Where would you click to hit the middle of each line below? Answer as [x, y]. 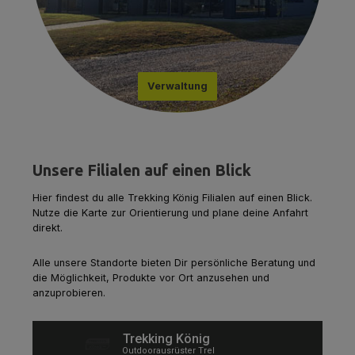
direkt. [48, 227]
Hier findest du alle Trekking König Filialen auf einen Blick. [172, 197]
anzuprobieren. [69, 293]
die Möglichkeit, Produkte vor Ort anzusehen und [151, 278]
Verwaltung [177, 86]
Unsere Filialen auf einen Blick [142, 170]
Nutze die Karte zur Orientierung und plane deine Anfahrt [170, 212]
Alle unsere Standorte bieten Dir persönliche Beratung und [174, 263]
